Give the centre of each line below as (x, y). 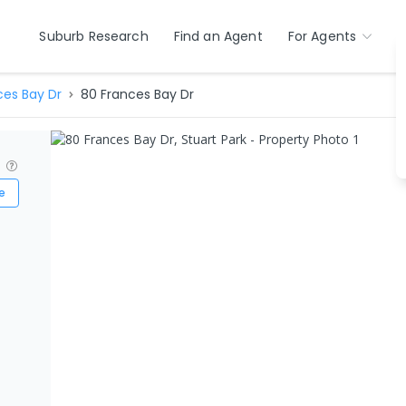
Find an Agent (218, 36)
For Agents (322, 36)
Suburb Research (94, 36)
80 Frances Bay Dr (137, 94)
